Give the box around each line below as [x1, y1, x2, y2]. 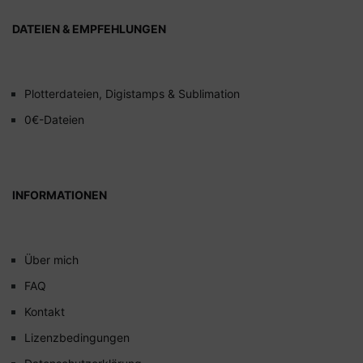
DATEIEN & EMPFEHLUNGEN [12, 21, 166, 36]
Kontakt [24, 305, 65, 319]
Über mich [24, 253, 79, 267]
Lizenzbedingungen [24, 331, 130, 345]
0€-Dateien [24, 112, 84, 126]
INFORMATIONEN [12, 188, 107, 203]
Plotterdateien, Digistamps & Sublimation [24, 86, 240, 100]
